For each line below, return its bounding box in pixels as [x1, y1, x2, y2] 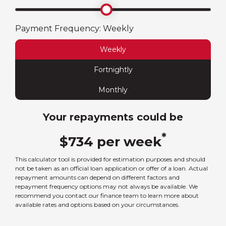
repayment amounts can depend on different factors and [15, 174, 180, 182]
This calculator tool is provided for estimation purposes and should [15, 155, 205, 163]
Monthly [98, 85, 128, 95]
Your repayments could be [43, 111, 183, 124]
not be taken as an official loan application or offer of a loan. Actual [15, 164, 208, 173]
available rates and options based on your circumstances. [15, 201, 180, 209]
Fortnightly [93, 65, 133, 75]
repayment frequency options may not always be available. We [15, 183, 198, 191]
